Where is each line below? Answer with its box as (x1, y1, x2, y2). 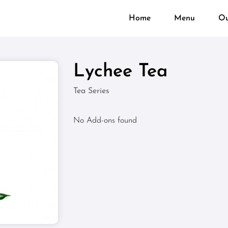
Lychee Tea (73, 63, 167, 81)
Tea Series (73, 87, 109, 95)
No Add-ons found (73, 117, 137, 125)
